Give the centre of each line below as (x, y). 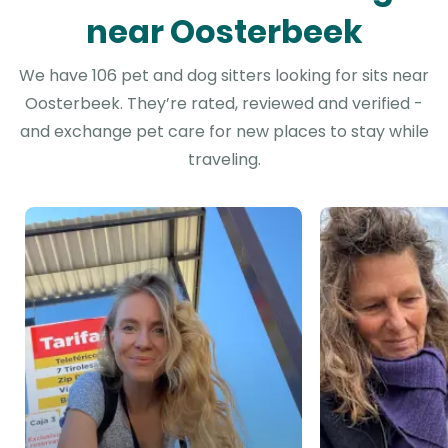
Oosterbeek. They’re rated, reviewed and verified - (224, 103)
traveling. (224, 159)
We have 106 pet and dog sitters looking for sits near (224, 75)
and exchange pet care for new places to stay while (224, 131)
